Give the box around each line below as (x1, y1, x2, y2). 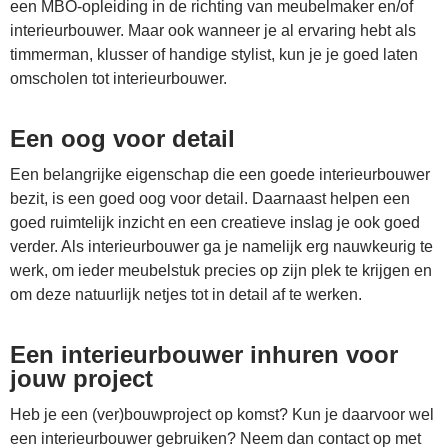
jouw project (10, 365, 153, 393)
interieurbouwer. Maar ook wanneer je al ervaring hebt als (10, 22, 416, 40)
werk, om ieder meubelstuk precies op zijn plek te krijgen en (10, 262, 432, 280)
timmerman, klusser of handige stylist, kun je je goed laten (10, 46, 418, 64)
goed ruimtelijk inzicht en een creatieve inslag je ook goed (10, 214, 420, 232)
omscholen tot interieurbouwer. (10, 70, 227, 88)
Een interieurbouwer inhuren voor (10, 341, 398, 369)
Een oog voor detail (10, 125, 235, 153)
